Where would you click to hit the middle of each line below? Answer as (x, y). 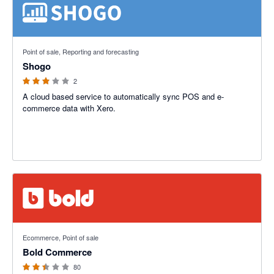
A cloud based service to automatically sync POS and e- (123, 96)
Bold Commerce (57, 252)
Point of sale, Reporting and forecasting (81, 51)
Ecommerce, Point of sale (61, 237)
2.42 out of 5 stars (45, 228)
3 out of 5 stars (40, 43)
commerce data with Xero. (69, 108)
